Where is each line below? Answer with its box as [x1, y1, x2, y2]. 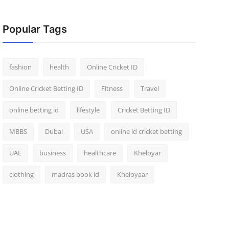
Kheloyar [133, 148, 161, 157]
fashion [9, 62, 32, 72]
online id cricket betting [110, 127, 182, 136]
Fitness [101, 84, 123, 93]
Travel [140, 84, 159, 93]
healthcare [83, 148, 116, 157]
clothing [9, 170, 34, 179]
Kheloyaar [117, 170, 148, 179]
